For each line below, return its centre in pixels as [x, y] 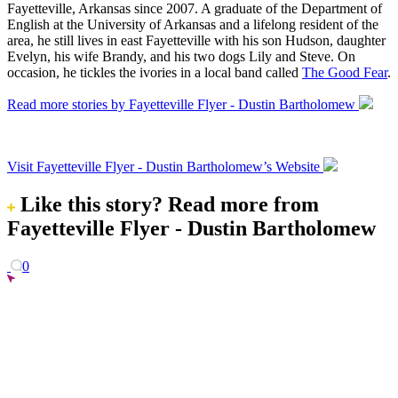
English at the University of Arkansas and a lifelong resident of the [193, 24]
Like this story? [92, 204]
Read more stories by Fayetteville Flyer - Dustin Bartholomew [183, 104]
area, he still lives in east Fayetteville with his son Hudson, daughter [196, 40]
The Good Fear [345, 72]
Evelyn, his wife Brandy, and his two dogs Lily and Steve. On [181, 56]
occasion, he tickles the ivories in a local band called [155, 72]
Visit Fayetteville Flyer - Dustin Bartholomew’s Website [165, 166]
